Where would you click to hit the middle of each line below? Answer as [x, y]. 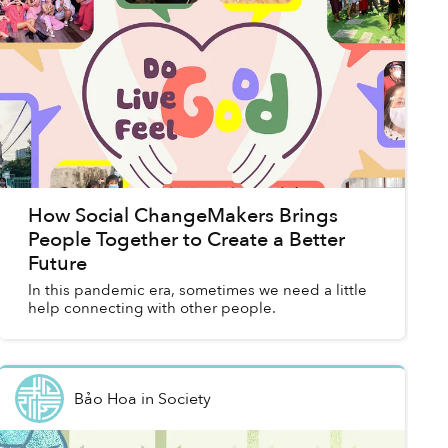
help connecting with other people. [151, 308]
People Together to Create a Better [186, 240]
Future [57, 264]
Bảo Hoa [105, 398]
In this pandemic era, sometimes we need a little [197, 290]
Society [184, 398]
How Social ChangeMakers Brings [182, 216]
